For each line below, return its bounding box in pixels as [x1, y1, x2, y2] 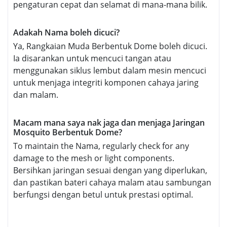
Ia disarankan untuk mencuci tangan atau [13, 53, 171, 64]
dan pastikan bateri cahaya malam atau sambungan [13, 177, 211, 188]
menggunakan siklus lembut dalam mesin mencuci [13, 65, 206, 77]
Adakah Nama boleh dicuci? [13, 27, 120, 39]
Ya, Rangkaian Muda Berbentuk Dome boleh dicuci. [13, 41, 207, 52]
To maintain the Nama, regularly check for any [13, 140, 189, 152]
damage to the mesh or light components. [13, 153, 174, 164]
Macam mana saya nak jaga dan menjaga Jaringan [13, 117, 205, 129]
